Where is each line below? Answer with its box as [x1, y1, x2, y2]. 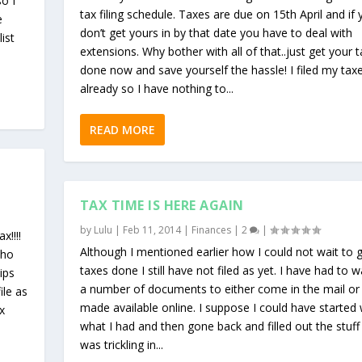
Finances [191, 222, 231, 237]
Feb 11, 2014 [122, 222, 181, 237]
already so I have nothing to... [79, 80, 234, 96]
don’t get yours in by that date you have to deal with [79, 24, 352, 40]
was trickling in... [79, 336, 163, 352]
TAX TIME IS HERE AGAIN [79, 196, 244, 214]
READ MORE [89, 121, 155, 137]
